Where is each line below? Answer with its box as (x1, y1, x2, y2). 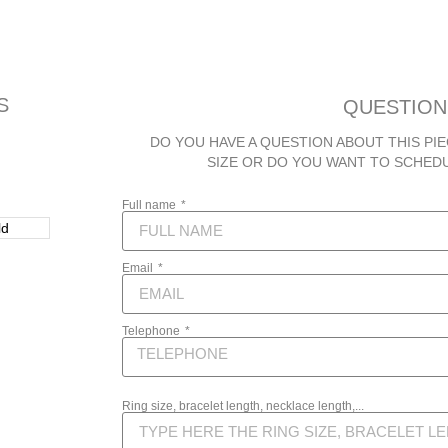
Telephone (122, 323, 183, 338)
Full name (122, 197, 179, 212)
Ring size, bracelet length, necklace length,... (122, 398, 364, 413)
